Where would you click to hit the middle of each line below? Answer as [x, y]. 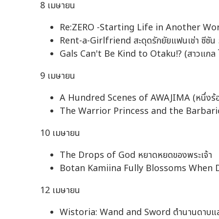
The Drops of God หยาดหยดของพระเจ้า [136, 155]
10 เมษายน [60, 133]
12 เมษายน [60, 191]
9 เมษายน [58, 76]
